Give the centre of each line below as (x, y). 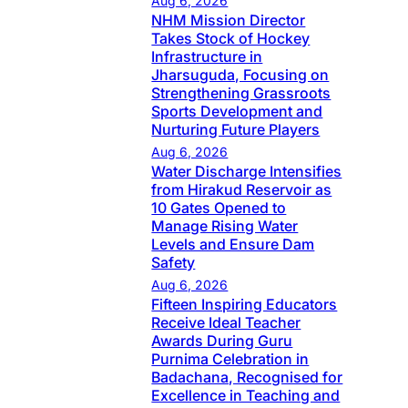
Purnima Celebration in (230, 359)
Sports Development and (237, 112)
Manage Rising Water (225, 226)
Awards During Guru (222, 341)
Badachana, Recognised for (247, 377)
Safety (173, 263)
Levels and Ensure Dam (233, 245)
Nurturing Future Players (236, 130)
